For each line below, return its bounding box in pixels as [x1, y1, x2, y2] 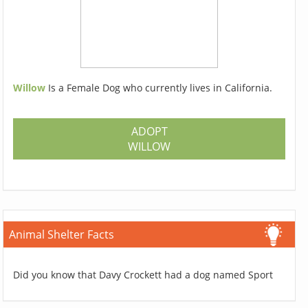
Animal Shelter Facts [9, 227, 115, 243]
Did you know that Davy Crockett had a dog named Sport [13, 268, 274, 282]
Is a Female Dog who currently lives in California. [48, 81, 273, 95]
